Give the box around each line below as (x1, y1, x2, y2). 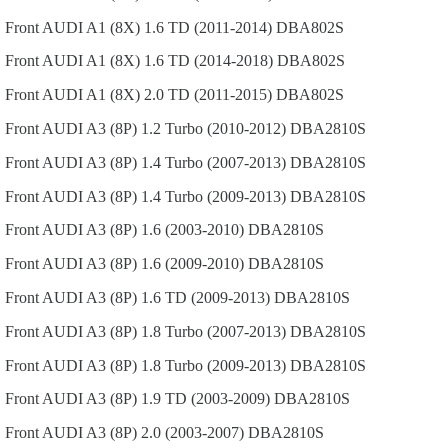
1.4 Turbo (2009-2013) (141, 187, 286, 205)
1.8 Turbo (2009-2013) (141, 356, 286, 374)
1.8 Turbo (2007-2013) (141, 322, 286, 340)
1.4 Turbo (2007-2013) (141, 153, 286, 171)
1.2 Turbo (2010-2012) (141, 120, 286, 138)
